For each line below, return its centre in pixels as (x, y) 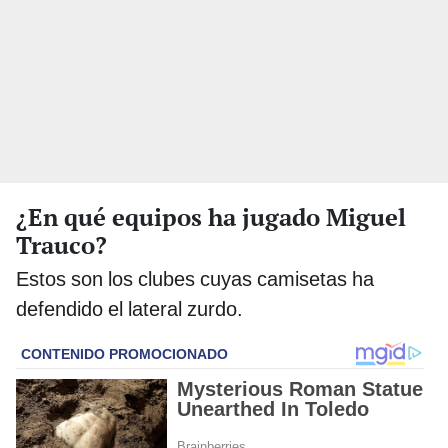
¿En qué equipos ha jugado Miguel (211, 216)
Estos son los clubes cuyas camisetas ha (195, 278)
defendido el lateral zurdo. (129, 308)
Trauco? (61, 244)
